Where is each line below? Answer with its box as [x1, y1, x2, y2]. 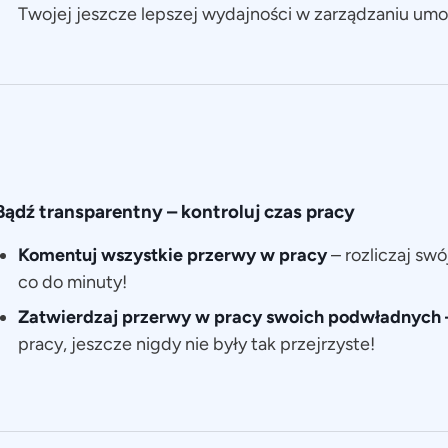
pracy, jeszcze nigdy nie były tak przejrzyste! [17, 332, 375, 355]
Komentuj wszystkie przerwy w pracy [17, 243, 331, 266]
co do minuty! [17, 270, 127, 293]
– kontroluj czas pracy [162, 199, 355, 223]
